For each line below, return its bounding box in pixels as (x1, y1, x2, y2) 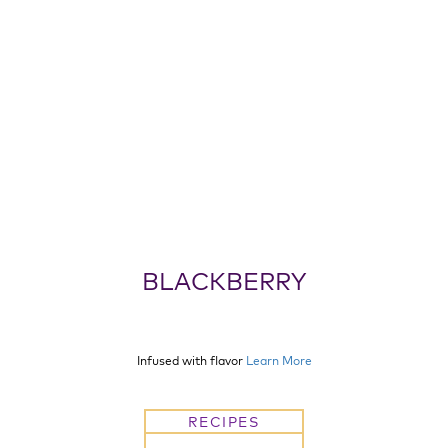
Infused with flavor (136, 353, 246, 368)
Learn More (245, 353, 312, 368)
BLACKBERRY (142, 266, 306, 296)
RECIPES (188, 413, 260, 431)
